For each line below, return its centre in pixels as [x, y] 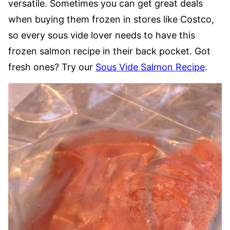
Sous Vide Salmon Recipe [150, 67]
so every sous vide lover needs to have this [102, 35]
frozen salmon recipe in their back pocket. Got [109, 51]
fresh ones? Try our [52, 67]
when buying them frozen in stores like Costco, [111, 19]
